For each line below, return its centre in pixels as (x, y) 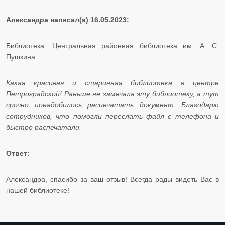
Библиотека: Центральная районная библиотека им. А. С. (113, 46)
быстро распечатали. (44, 127)
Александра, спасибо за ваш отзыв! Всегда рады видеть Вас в (113, 180)
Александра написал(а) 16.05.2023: (68, 20)
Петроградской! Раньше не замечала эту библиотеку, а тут (113, 94)
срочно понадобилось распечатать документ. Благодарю (113, 105)
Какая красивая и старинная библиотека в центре (113, 83)
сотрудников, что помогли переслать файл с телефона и (113, 116)
